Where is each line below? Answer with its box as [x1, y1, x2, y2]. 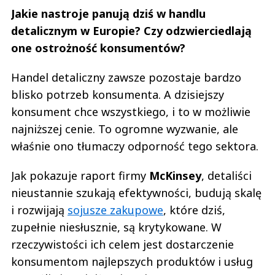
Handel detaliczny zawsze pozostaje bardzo [11, 69, 241, 85]
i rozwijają [11, 202, 68, 217]
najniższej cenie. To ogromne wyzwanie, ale [11, 121, 238, 136]
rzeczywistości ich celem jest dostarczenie [11, 236, 234, 252]
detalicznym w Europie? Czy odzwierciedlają [11, 23, 252, 38]
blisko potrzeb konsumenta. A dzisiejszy [11, 87, 224, 102]
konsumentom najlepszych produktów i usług [11, 254, 253, 269]
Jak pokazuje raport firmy [11, 168, 149, 183]
